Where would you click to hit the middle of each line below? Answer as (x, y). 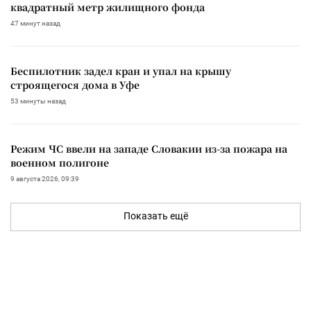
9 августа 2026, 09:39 (45, 178)
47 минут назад (35, 23)
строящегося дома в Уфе (75, 84)
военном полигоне (60, 162)
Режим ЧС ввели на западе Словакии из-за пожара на (149, 148)
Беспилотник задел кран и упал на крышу (121, 70)
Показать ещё (155, 216)
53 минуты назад (38, 101)
